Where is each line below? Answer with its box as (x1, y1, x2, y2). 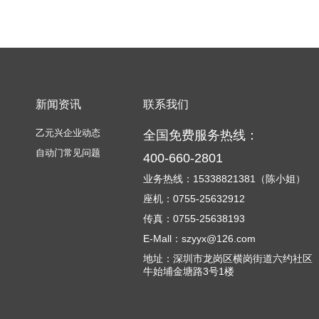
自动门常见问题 (36, 147, 100, 158)
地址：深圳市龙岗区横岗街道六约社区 (143, 253, 313, 264)
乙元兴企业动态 (36, 127, 100, 138)
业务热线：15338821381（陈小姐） (143, 173, 305, 184)
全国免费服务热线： (143, 128, 258, 142)
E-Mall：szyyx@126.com (143, 233, 256, 244)
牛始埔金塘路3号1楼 (143, 266, 234, 277)
